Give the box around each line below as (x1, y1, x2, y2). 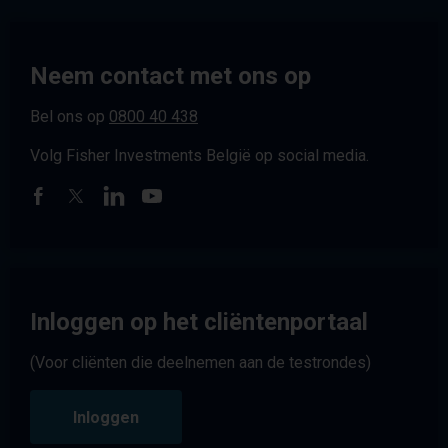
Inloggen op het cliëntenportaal (30, 307, 368, 336)
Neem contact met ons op (30, 61, 311, 90)
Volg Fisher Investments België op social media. (30, 145, 369, 165)
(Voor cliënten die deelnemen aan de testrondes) (30, 352, 371, 372)
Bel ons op (30, 106, 109, 126)
